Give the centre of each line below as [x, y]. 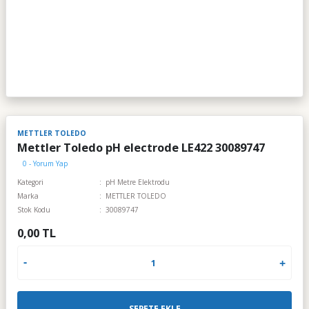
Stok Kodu [34, 210]
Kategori [30, 182]
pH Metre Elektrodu [138, 182]
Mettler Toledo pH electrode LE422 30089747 [141, 147]
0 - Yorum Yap [45, 163]
